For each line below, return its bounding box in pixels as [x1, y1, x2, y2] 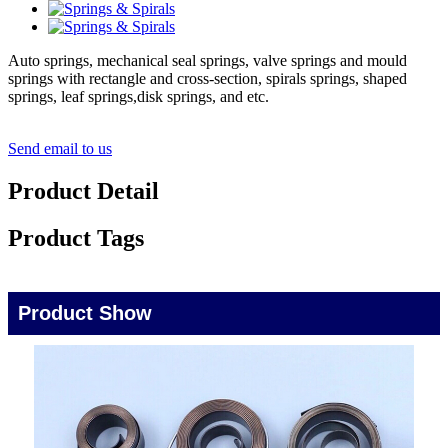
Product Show [18, 302, 152, 325]
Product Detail [8, 178, 159, 205]
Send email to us [8, 140, 112, 158]
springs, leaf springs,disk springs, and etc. [8, 88, 269, 106]
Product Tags [8, 225, 144, 252]
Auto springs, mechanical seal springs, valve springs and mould [8, 52, 407, 70]
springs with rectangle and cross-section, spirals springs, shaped [8, 70, 407, 88]
